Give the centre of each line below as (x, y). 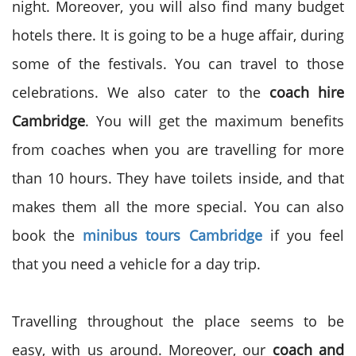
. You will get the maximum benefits (215, 121)
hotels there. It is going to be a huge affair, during (178, 35)
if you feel (303, 235)
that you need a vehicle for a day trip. (136, 264)
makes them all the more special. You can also (178, 207)
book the (48, 235)
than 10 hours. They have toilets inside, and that (178, 178)
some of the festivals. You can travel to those (178, 64)
